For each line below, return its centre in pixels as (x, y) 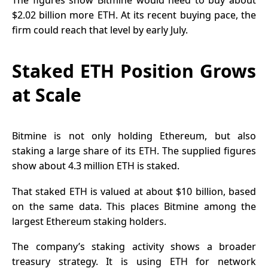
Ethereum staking (86, 221)
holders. (147, 221)
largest (29, 221)
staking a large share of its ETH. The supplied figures (134, 151)
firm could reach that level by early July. (100, 30)
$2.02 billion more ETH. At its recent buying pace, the (134, 15)
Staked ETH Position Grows (134, 71)
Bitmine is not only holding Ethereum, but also (134, 136)
